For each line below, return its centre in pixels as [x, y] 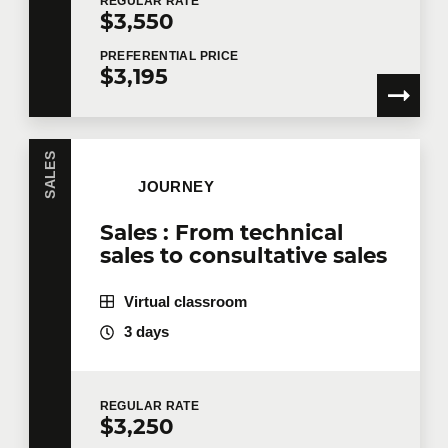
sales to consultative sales [243, 254]
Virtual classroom [185, 301]
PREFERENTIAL [149, 55]
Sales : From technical [221, 231]
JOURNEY [176, 186]
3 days [146, 332]
